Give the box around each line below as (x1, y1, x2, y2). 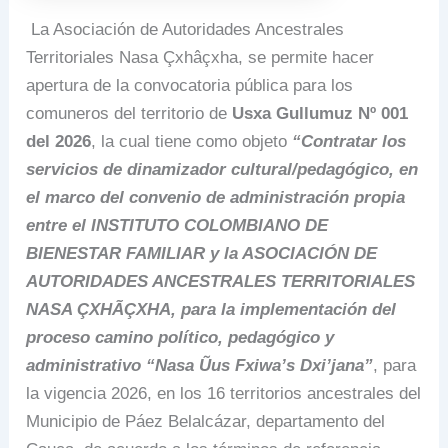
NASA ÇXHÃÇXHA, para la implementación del (26, 300, 397, 320)
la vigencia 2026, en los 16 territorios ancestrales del (26, 384, 422, 404)
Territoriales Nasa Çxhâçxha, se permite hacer (26, 48, 375, 68)
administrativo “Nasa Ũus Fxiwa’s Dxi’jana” (26, 356, 374, 376)
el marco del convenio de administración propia (26, 188, 406, 208)
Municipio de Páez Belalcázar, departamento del (26, 412, 386, 432)
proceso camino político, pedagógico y (26, 328, 335, 348)
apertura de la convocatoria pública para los (26, 76, 354, 96)
